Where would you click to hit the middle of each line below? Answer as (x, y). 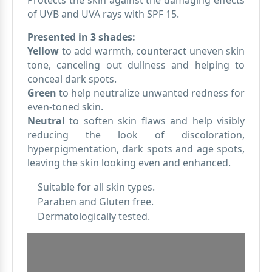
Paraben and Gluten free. (96, 201)
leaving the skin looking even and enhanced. (129, 163)
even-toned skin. (65, 107)
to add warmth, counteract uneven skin (152, 51)
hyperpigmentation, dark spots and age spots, (136, 149)
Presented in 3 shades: (81, 37)
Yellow (43, 51)
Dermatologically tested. (94, 216)
